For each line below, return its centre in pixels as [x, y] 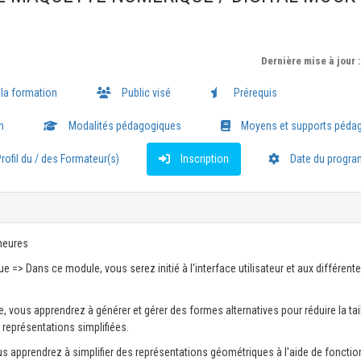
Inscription [203, 159]
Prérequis [254, 93]
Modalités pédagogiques [124, 126]
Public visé [145, 93]
